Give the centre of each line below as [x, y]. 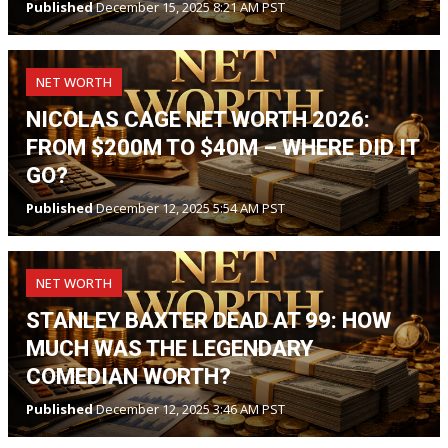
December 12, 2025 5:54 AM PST [189, 207]
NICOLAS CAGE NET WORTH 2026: [198, 119]
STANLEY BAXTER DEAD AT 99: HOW [208, 320]
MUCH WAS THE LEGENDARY [169, 348]
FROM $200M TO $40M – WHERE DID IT [222, 147]
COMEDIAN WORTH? [128, 376]
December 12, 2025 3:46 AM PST [189, 408]
